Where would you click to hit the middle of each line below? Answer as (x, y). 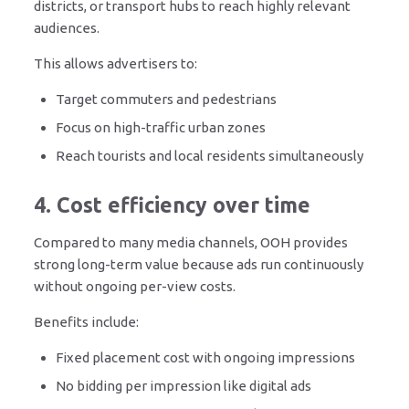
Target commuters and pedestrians (166, 100)
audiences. (67, 28)
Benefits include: (86, 322)
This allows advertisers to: (115, 64)
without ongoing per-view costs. (135, 287)
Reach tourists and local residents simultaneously (210, 156)
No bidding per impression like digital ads (184, 386)
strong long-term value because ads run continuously (199, 265)
